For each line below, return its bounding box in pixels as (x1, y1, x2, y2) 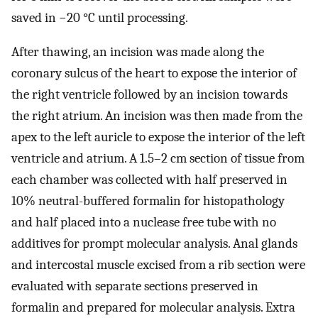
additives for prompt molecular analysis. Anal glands (11, 236, 297, 252)
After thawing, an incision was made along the (11, 44, 264, 60)
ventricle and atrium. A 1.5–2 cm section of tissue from (11, 150, 305, 167)
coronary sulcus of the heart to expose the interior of (11, 65, 297, 82)
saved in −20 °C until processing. (11, 9, 188, 26)
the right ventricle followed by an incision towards (11, 87, 287, 103)
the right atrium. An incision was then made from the (11, 108, 302, 124)
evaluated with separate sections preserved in (11, 278, 258, 295)
